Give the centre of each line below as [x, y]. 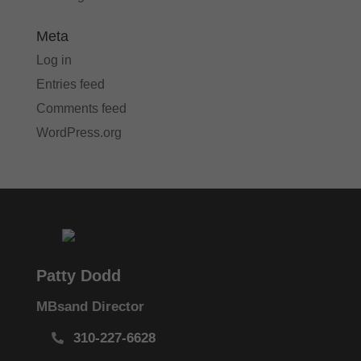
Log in [54, 60]
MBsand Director [90, 306]
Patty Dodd [78, 275]
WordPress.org [79, 132]
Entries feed [70, 84]
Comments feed [81, 108]
